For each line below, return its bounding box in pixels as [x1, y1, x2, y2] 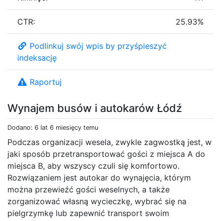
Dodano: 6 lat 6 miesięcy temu [7, 123, 98, 131]
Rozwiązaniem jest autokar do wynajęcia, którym [7, 172, 191, 183]
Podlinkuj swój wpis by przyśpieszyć [30, 40, 167, 51]
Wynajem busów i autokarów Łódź [7, 101, 182, 114]
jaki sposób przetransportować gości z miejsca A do [7, 148, 205, 159]
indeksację [17, 52, 57, 63]
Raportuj [30, 76, 62, 87]
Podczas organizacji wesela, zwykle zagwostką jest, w [7, 137, 212, 147]
